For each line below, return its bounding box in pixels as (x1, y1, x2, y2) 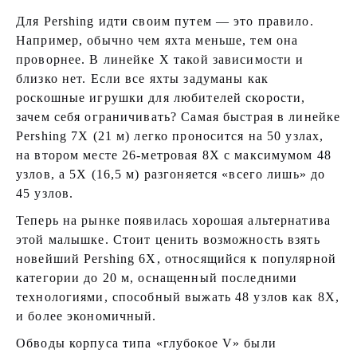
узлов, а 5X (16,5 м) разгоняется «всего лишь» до (16, 167, 326, 181)
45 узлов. (16, 186, 74, 200)
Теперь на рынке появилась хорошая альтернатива (16, 214, 331, 227)
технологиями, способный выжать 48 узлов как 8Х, (16, 290, 340, 304)
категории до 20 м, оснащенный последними (16, 271, 298, 284)
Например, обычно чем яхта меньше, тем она (16, 33, 299, 47)
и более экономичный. (16, 309, 157, 323)
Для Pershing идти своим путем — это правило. (16, 14, 314, 28)
